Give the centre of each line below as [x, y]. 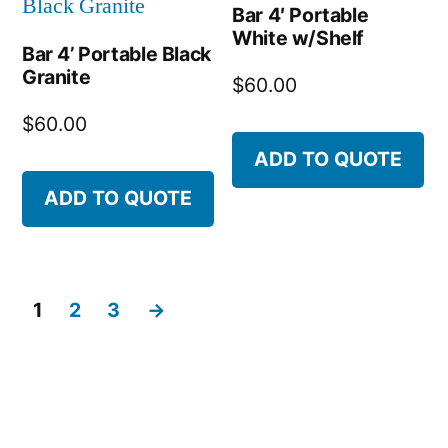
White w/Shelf [298, 38]
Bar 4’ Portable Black [116, 54]
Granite [56, 77]
